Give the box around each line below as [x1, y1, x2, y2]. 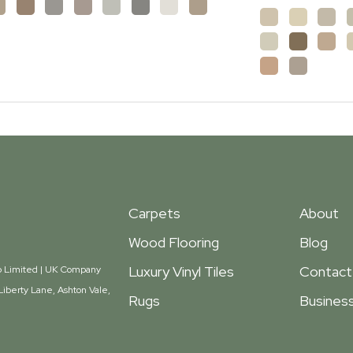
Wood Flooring [128, 233, 219, 251]
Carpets [128, 204, 180, 222]
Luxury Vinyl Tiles [128, 262, 234, 281]
